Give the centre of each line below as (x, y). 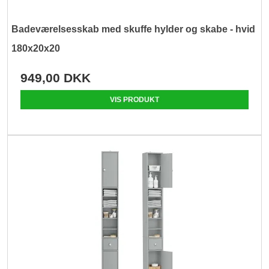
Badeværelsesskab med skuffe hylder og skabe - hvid (134, 29)
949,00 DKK (56, 77)
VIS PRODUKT (134, 99)
